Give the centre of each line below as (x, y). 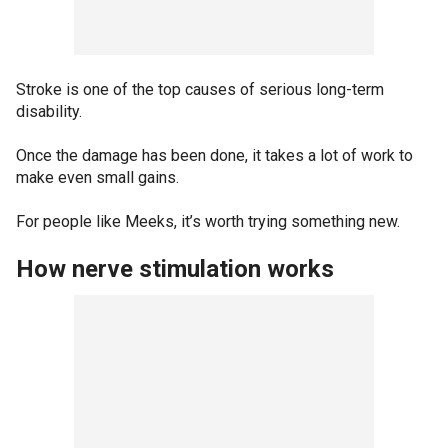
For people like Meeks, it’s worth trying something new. (208, 221)
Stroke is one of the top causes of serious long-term (200, 89)
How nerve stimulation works (175, 268)
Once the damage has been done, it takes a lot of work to (214, 155)
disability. (49, 111)
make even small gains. (97, 177)
